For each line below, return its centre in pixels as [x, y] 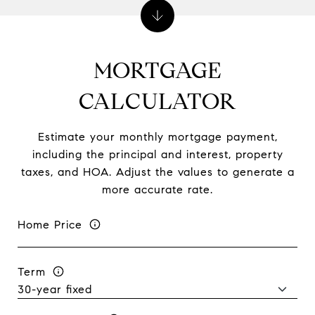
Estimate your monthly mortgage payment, [157, 137]
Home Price [50, 224]
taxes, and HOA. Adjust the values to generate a [157, 172]
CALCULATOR [157, 101]
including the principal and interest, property [157, 154]
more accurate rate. [157, 189]
